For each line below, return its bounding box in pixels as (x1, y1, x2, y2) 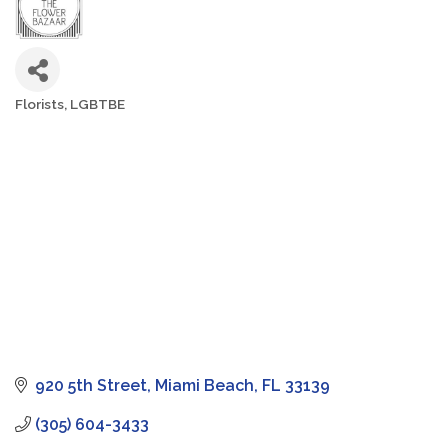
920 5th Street (35, 375, 147, 395)
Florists (15, 95, 64, 112)
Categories (14, 108, 83, 125)
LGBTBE (70, 95, 125, 112)
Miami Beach (155, 375, 254, 395)
